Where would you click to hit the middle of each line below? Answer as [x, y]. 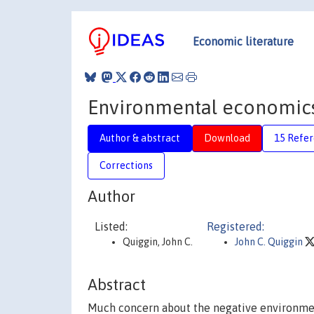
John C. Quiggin [270, 242]
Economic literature [243, 41]
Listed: [111, 226]
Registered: [235, 226]
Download [227, 138]
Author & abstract [140, 138]
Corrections [126, 165]
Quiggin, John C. [158, 242]
